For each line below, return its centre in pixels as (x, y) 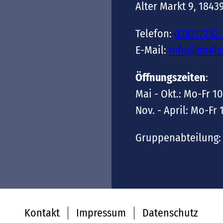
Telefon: (155, 34)
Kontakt (42, 213)
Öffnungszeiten (170, 77)
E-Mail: (152, 50)
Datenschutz (170, 213)
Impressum (101, 213)
